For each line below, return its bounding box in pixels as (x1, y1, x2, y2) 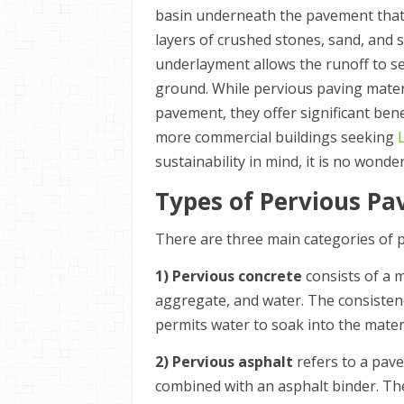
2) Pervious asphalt (155, 352, 293, 372)
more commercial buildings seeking (155, 127, 398, 147)
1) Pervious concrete (155, 266, 306, 286)
